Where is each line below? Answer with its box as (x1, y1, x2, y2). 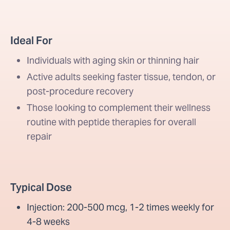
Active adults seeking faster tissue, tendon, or (27, 71, 216, 83)
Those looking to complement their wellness (27, 102, 210, 113)
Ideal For (10, 34, 52, 47)
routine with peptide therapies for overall (27, 116, 196, 128)
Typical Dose (10, 181, 72, 194)
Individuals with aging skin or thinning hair (27, 54, 199, 66)
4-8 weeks (27, 216, 70, 227)
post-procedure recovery (27, 85, 133, 97)
